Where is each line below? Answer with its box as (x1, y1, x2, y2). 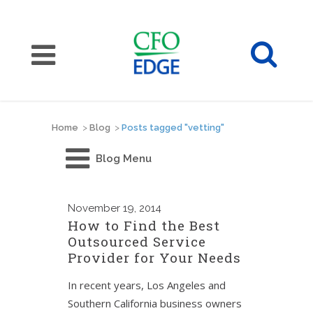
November (68, 202, 120, 214)
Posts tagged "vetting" (122, 122, 224, 133)
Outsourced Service (68, 233, 206, 250)
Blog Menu (96, 152, 152, 165)
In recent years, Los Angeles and (68, 278, 226, 292)
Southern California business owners (68, 296, 242, 310)
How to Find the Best (68, 217, 220, 234)
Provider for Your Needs (68, 249, 241, 266)
